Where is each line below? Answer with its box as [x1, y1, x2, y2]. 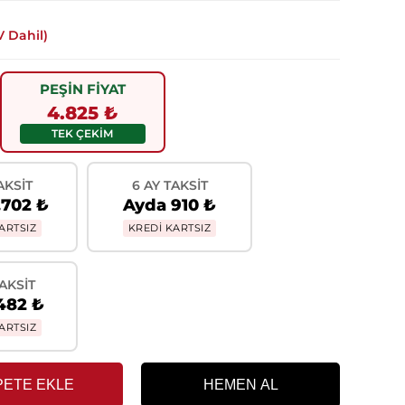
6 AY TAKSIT [131, 177, 208, 193]
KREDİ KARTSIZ [127, 221, 212, 234]
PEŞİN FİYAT [39, 80, 126, 98]
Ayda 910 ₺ [123, 195, 216, 215]
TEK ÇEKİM [52, 127, 113, 140]
